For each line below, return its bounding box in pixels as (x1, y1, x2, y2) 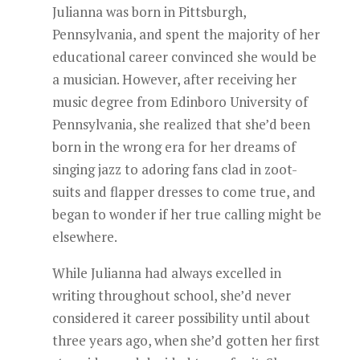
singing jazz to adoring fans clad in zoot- (51, 160, 297, 178)
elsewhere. (51, 227, 117, 246)
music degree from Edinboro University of (51, 92, 308, 111)
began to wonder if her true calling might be (51, 205, 321, 223)
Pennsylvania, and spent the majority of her (51, 25, 320, 43)
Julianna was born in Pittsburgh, (51, 2, 246, 21)
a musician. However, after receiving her (51, 70, 297, 88)
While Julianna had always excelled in (51, 264, 281, 282)
